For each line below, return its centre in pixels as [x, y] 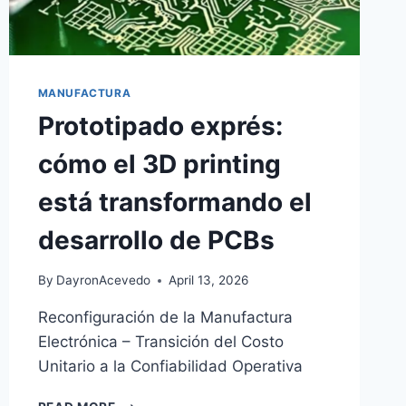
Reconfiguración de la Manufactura [165, 318]
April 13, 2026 [208, 280]
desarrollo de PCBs [156, 240]
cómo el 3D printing [159, 164]
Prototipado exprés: [160, 126]
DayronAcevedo [103, 280]
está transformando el [174, 202]
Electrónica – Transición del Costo [160, 342]
